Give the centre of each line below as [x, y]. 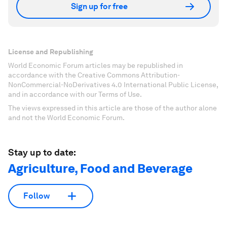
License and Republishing [51, 51]
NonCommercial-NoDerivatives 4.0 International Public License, [113, 84]
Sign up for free [99, 7]
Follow [36, 196]
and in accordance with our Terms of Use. [75, 94]
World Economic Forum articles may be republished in [96, 65]
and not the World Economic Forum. [66, 117]
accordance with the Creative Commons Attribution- [94, 75]
